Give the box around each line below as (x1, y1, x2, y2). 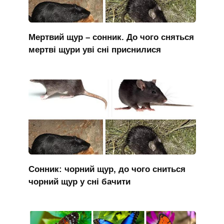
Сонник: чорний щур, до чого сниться (28, 164, 185, 174)
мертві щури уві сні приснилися (28, 44, 161, 54)
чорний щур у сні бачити (28, 176, 130, 186)
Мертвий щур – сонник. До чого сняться (28, 32, 194, 42)
